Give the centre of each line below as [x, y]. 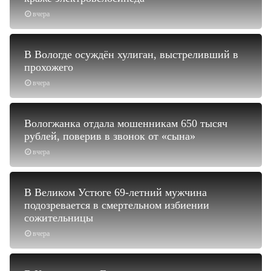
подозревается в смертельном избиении [117, 205]
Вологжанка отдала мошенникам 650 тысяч [126, 123]
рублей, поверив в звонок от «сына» [110, 136]
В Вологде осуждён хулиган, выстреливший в [131, 54]
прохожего [49, 67]
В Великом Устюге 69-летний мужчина [116, 192]
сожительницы [59, 217]
